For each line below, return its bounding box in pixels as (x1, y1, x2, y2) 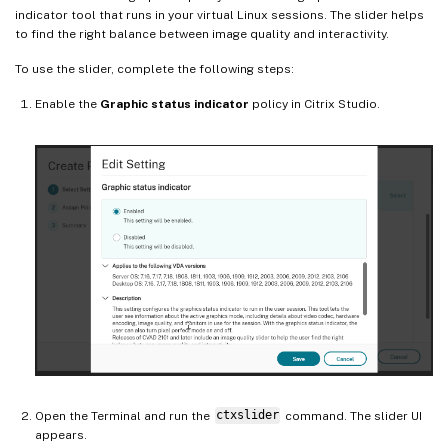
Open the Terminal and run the (35, 408, 213, 423)
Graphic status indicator (100, 97, 249, 112)
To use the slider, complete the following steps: (15, 62, 294, 77)
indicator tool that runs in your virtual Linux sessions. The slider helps (15, 8, 424, 23)
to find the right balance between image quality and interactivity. (15, 27, 389, 42)
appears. (35, 427, 87, 442)
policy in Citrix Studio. (249, 97, 380, 112)
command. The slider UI (281, 408, 422, 423)
